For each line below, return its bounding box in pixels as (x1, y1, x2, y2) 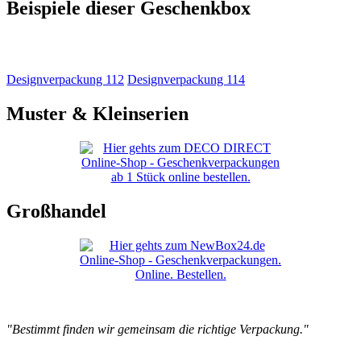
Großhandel (6, 201, 106, 222)
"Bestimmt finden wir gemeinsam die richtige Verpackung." (6, 322, 309, 336)
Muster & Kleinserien (6, 103, 189, 125)
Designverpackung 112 (6, 73, 124, 87)
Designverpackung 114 (127, 73, 245, 87)
